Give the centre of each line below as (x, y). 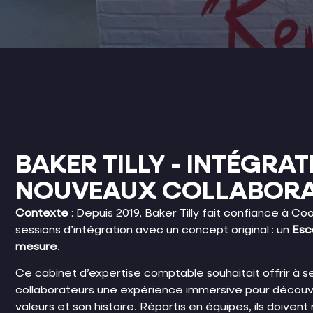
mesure (36, 247)
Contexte (42, 214)
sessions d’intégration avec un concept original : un (154, 231)
